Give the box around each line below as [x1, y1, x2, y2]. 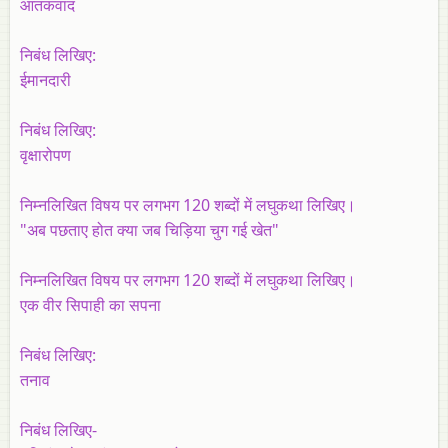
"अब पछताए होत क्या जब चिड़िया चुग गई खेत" [20, 218, 279, 241]
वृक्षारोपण [20, 143, 71, 166]
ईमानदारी [20, 68, 71, 91]
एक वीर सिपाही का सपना [20, 293, 161, 316]
